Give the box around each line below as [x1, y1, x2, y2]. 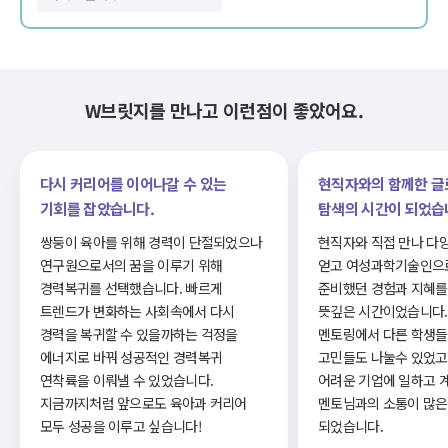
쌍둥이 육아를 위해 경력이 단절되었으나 [40, 232, 263, 252]
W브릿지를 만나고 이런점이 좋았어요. [85, 97, 363, 123]
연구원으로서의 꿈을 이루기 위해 [40, 255, 223, 275]
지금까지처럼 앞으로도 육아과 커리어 [40, 393, 247, 413]
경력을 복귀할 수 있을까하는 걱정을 [40, 324, 238, 344]
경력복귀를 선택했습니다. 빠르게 [40, 278, 223, 298]
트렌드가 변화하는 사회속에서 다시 [40, 301, 235, 321]
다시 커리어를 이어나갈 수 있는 [40, 173, 227, 194]
